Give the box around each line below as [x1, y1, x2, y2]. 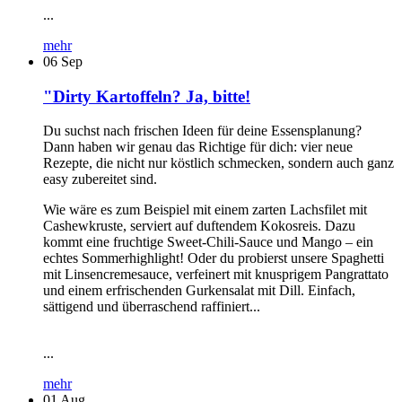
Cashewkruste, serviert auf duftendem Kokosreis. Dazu [43, 218, 355, 234]
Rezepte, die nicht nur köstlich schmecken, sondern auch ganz [43, 155, 394, 171]
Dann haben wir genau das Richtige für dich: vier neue [43, 139, 353, 155]
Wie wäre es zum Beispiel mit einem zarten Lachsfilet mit [43, 202, 367, 218]
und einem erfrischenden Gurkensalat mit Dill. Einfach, [43, 283, 355, 299]
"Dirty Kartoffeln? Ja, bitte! [43, 86, 250, 106]
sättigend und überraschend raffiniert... [43, 299, 260, 315]
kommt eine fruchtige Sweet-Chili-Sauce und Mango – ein [43, 234, 373, 250]
